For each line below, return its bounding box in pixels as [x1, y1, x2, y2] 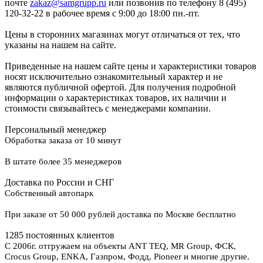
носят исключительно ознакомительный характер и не [5, 71, 222, 82]
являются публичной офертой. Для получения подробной [5, 82, 236, 92]
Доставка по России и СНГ [5, 177, 114, 187]
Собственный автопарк [5, 188, 93, 198]
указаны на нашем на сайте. [5, 39, 116, 50]
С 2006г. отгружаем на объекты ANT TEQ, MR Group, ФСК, [5, 241, 236, 251]
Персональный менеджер [5, 124, 106, 134]
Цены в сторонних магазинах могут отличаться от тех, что [5, 29, 240, 39]
